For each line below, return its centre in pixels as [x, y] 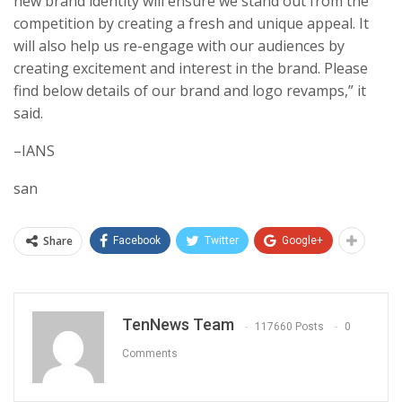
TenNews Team [178, 325]
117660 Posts [289, 326]
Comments [150, 353]
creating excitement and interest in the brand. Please [191, 69]
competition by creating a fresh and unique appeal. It [191, 24]
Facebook [137, 241]
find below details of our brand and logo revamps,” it [190, 91]
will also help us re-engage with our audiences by [179, 46]
